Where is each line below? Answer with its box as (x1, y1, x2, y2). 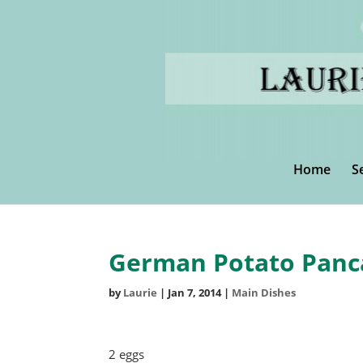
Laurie (123, 285, 158, 300)
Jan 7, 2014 (168, 285, 222, 300)
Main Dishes (232, 285, 297, 300)
